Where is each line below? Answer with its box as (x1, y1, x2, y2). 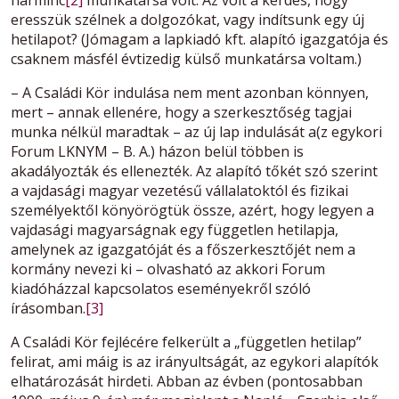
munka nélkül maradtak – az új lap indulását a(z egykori (11, 122, 382, 142)
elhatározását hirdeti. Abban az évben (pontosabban (11, 371, 362, 392)
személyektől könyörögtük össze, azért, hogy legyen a (11, 200, 374, 221)
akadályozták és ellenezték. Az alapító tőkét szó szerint (11, 161, 378, 182)
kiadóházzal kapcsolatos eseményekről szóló (11, 279, 311, 299)
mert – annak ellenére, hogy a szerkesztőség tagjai (11, 102, 352, 123)
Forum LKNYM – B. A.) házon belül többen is (11, 142, 304, 162)
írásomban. (11, 298, 85, 319)
